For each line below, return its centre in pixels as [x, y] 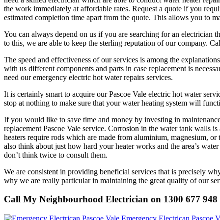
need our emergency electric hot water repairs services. [88, 77]
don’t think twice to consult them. [56, 155]
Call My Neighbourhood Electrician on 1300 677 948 [111, 199]
